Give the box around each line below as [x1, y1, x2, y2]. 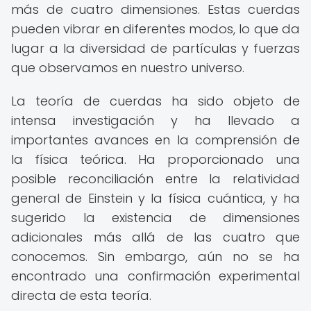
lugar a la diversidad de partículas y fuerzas [11, 40, 300, 57]
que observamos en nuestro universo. [11, 59, 244, 76]
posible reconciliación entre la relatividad [11, 170, 300, 187]
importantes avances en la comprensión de [11, 131, 300, 149]
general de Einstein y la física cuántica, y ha [11, 190, 300, 207]
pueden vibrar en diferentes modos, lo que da [11, 20, 300, 37]
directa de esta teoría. [11, 287, 151, 304]
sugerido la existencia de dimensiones [11, 209, 300, 226]
